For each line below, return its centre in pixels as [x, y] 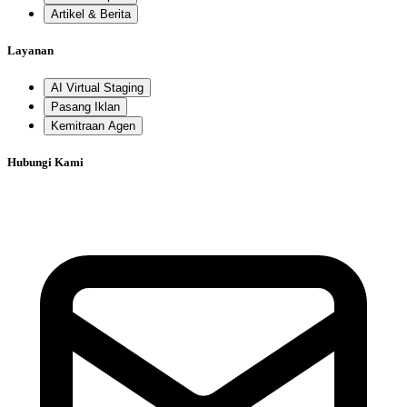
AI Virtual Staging [97, 88]
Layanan [30, 50]
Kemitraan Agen [93, 126]
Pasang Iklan [85, 107]
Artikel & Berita [91, 14]
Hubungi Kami [45, 163]
